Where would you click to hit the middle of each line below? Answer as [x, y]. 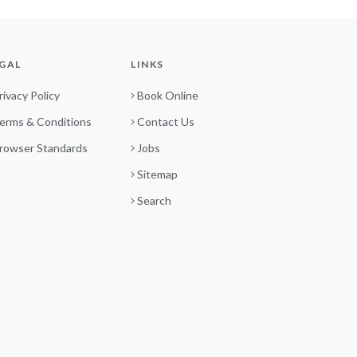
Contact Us [166, 122]
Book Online [168, 95]
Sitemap [158, 174]
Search [155, 200]
